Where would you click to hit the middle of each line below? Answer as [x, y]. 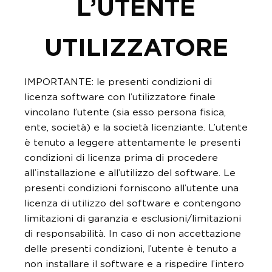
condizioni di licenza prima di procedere [121, 158]
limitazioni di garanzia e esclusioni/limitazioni [133, 219]
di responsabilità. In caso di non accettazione [133, 234]
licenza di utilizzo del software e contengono [133, 203]
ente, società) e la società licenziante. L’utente [136, 127]
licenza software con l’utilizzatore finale [120, 97]
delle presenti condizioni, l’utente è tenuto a [131, 249]
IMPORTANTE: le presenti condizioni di [118, 82]
